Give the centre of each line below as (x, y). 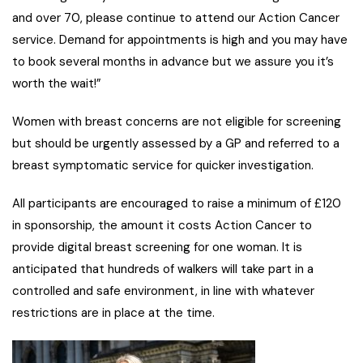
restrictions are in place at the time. (113, 313)
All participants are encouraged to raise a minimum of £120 (177, 204)
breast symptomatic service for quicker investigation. (163, 166)
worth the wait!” (57, 84)
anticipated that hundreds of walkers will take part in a (163, 269)
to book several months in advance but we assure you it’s (173, 62)
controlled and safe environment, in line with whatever (163, 291)
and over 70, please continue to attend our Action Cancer (176, 18)
